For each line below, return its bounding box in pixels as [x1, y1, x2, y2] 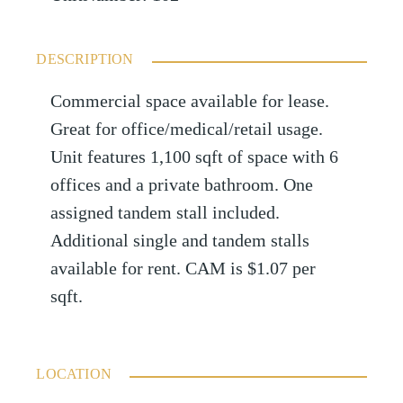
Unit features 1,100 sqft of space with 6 [50, 148, 339, 167]
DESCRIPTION [36, 51, 134, 67]
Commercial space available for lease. [50, 92, 330, 112]
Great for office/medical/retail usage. [50, 120, 324, 139]
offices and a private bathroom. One [50, 175, 314, 195]
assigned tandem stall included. [50, 203, 281, 223]
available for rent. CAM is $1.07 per [50, 259, 317, 279]
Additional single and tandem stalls [50, 231, 310, 251]
